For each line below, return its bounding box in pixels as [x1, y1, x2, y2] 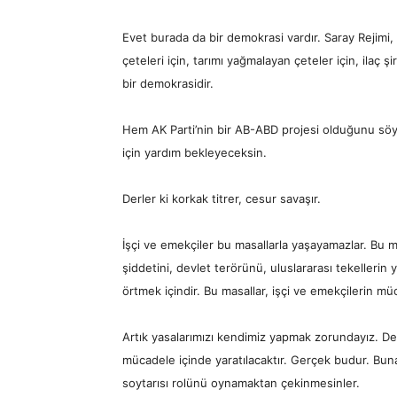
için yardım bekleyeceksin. [122, 145, 267, 160]
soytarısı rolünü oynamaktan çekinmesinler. [122, 376, 360, 390]
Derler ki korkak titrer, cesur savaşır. [122, 191, 321, 206]
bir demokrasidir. [122, 76, 214, 90]
